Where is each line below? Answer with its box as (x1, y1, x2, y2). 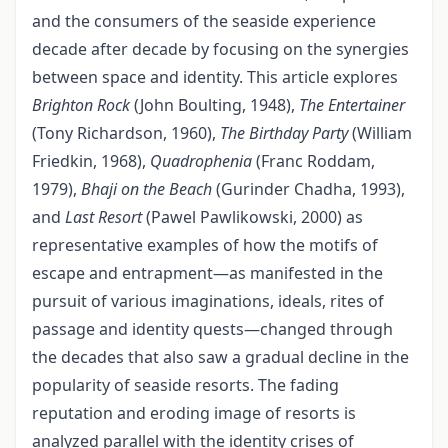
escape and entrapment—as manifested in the (32, 262, 383, 285)
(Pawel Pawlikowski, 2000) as (142, 206, 363, 229)
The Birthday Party (220, 122, 348, 145)
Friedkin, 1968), (32, 150, 150, 173)
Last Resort (65, 206, 142, 229)
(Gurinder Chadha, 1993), (212, 178, 405, 201)
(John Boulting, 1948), (130, 94, 299, 117)
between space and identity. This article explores (32, 66, 398, 89)
